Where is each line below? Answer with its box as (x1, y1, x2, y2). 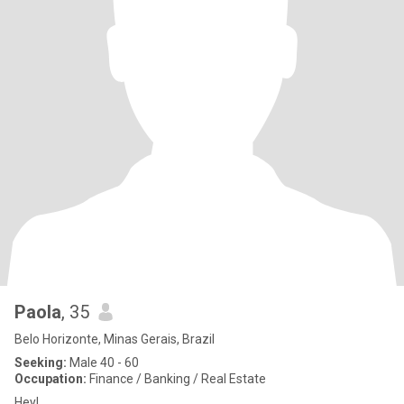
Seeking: (14, 355, 67, 370)
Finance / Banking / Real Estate (87, 372, 266, 386)
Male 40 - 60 (67, 355, 139, 370)
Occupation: (14, 372, 87, 386)
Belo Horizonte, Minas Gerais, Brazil (14, 332, 215, 346)
